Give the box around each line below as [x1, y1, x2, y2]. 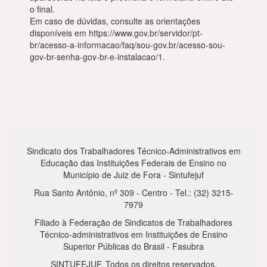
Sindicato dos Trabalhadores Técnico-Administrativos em [26, 145, 241, 157]
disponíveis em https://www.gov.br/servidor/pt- [30, 27, 203, 39]
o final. [30, 3, 55, 15]
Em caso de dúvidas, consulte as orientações [30, 15, 200, 27]
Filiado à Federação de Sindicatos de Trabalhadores [35, 216, 232, 228]
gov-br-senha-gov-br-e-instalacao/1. [30, 51, 165, 63]
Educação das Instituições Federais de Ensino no [41, 157, 226, 169]
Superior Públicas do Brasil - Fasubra [63, 240, 204, 252]
